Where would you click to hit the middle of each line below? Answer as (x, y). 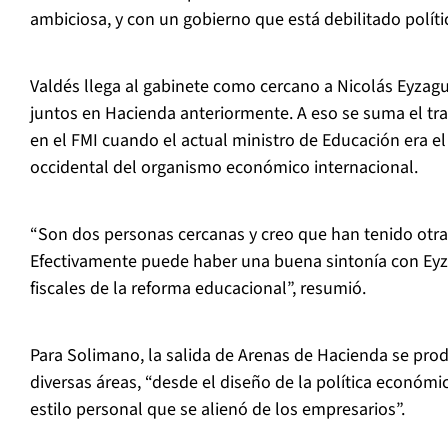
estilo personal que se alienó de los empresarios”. (217, 410)
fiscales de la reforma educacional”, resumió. (198, 289)
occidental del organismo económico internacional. (224, 168)
